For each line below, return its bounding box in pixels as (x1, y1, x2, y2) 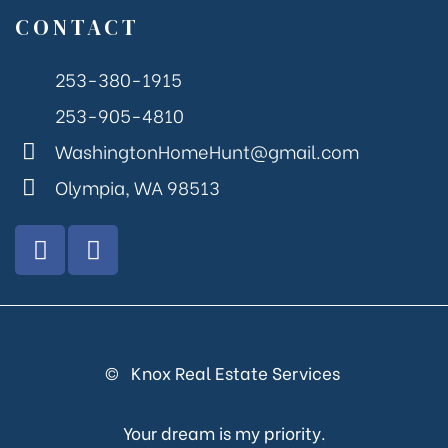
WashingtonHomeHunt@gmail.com (54, 137, 359, 165)
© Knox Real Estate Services (104, 360, 344, 386)
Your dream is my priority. (122, 419, 326, 445)
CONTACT (15, 12, 140, 43)
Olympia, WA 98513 (54, 173, 220, 201)
